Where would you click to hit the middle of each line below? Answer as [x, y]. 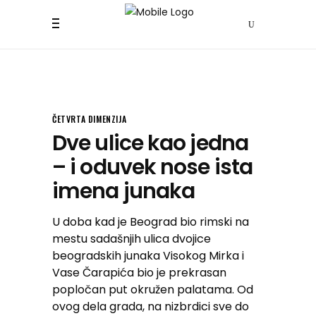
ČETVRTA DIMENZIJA [90, 119]
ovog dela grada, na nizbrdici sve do [151, 306]
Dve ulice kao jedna [150, 143]
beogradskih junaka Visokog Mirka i [148, 256]
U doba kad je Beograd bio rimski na [151, 222]
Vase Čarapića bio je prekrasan [139, 273]
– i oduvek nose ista [153, 167]
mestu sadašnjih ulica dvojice [132, 239]
